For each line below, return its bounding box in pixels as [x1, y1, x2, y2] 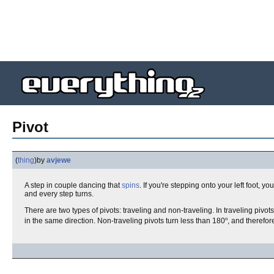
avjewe [46, 156, 71, 165]
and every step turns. [24, 190, 94, 198]
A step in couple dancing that [24, 181, 122, 190]
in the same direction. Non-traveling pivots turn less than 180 [24, 217, 225, 225]
